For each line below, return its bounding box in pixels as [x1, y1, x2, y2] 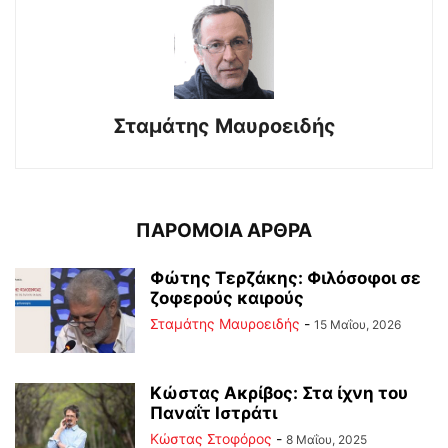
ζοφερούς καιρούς [150, 288, 304, 309]
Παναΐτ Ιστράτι [150, 403, 277, 424]
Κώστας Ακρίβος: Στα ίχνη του [150, 383, 408, 404]
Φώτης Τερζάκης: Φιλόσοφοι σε [150, 268, 421, 289]
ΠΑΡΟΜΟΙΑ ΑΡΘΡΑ [136, 219, 312, 243]
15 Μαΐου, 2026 [314, 317, 401, 333]
